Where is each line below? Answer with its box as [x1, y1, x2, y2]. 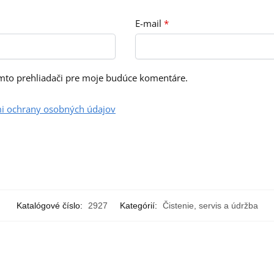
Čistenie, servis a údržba [162, 201, 258, 211]
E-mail [135, 17, 164, 29]
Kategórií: [119, 201, 160, 211]
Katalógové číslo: [16, 201, 85, 211]
